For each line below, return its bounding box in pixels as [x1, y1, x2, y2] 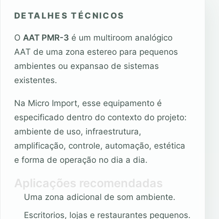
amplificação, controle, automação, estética [14, 141, 185, 151]
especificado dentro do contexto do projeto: [14, 112, 187, 123]
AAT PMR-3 [23, 33, 69, 43]
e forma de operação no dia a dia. [14, 155, 148, 165]
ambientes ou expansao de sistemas [14, 61, 159, 71]
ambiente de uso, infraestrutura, [14, 127, 141, 137]
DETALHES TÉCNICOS [14, 11, 125, 21]
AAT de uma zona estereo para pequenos [14, 47, 178, 57]
